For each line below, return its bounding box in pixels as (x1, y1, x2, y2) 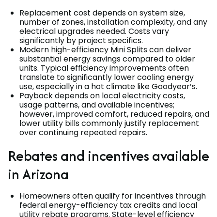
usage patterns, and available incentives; (19, 99, 174, 110)
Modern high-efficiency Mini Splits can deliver (19, 44, 191, 55)
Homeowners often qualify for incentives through (19, 190, 206, 201)
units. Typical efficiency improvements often (19, 62, 189, 74)
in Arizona (8, 163, 69, 185)
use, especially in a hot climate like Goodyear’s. (19, 80, 197, 92)
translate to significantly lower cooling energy (19, 71, 194, 83)
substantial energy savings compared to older (19, 53, 195, 64)
